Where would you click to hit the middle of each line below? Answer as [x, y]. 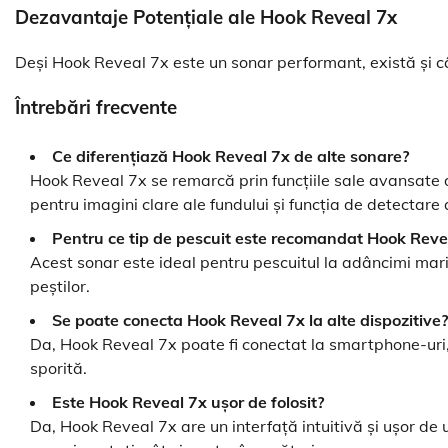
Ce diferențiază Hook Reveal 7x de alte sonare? [230, 156]
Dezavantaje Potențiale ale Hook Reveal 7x [206, 17]
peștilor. [60, 286]
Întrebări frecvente [96, 106]
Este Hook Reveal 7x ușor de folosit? [188, 402]
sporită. [58, 368]
